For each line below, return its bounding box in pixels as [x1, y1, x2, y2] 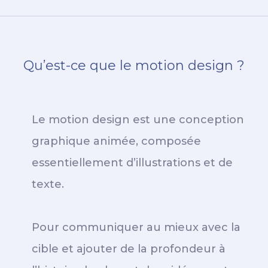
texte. [32, 178, 64, 191]
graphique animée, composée [32, 135, 201, 148]
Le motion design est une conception [32, 113, 244, 126]
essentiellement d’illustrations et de [32, 156, 233, 169]
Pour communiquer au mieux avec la [32, 221, 240, 234]
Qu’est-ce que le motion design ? [23, 57, 245, 74]
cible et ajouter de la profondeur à [32, 242, 226, 255]
